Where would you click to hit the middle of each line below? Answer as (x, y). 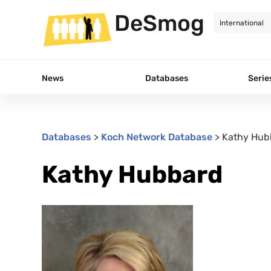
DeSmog (159, 23)
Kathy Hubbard (132, 174)
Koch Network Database (157, 137)
